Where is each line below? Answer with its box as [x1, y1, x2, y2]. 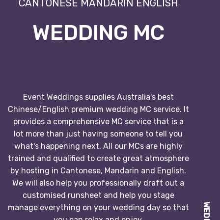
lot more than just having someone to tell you [14, 129, 183, 138]
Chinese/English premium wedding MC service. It [7, 104, 189, 114]
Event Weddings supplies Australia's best [23, 92, 174, 102]
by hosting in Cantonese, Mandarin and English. [10, 165, 186, 175]
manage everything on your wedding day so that [7, 202, 189, 212]
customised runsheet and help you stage [22, 190, 174, 200]
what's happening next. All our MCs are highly [14, 141, 183, 151]
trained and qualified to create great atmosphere [7, 153, 189, 163]
